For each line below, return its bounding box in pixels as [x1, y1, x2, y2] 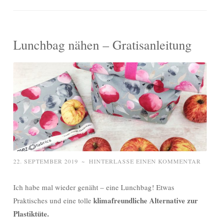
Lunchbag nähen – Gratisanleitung [13, 36, 192, 54]
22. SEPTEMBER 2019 [13, 157, 78, 165]
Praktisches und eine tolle [13, 195, 93, 205]
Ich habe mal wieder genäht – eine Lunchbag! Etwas [13, 182, 174, 192]
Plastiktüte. [13, 208, 49, 219]
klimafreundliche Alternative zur [93, 194, 198, 206]
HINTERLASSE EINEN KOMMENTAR [89, 157, 201, 165]
